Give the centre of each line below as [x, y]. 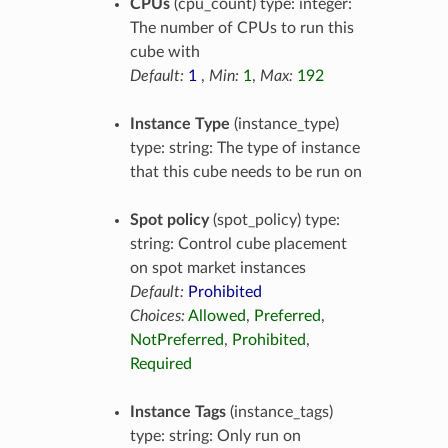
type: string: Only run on [215, 435]
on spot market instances [217, 267]
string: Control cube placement [238, 243]
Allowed [216, 315]
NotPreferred [176, 339]
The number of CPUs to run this [241, 27]
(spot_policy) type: [274, 219]
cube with [164, 51]
